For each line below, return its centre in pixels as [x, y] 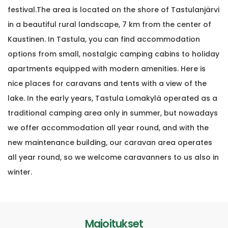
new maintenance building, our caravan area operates [110, 142]
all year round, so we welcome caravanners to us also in [113, 157]
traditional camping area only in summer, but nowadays [113, 113]
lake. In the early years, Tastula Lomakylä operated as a [112, 98]
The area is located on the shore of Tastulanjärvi [128, 9]
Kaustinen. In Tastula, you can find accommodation [104, 39]
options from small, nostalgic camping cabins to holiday [113, 54]
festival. [22, 9]
